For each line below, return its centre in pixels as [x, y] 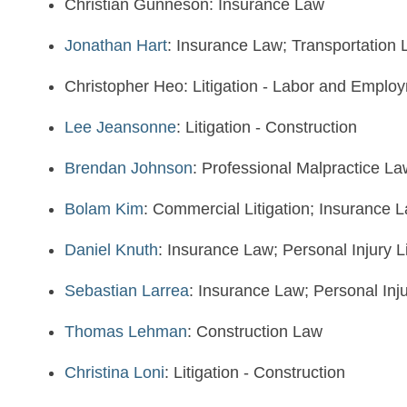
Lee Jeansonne [120, 127]
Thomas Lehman [126, 332]
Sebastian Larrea [127, 291]
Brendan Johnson [129, 168]
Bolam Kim [104, 209]
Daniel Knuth [111, 250]
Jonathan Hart [116, 45]
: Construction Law [255, 332]
